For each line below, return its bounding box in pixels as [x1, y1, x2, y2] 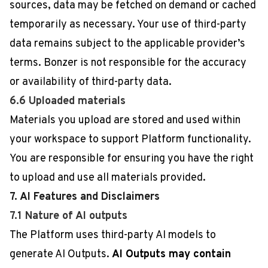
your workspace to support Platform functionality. [10, 133, 251, 147]
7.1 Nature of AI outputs [10, 209, 127, 223]
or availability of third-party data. [10, 75, 172, 89]
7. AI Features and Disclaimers [10, 190, 160, 204]
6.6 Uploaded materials [10, 95, 126, 108]
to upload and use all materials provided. [10, 171, 206, 185]
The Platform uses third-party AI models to [10, 229, 216, 242]
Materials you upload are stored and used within [10, 114, 240, 127]
